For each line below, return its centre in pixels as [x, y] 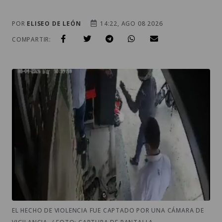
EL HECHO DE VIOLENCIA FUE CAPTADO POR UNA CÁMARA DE [108, 211]
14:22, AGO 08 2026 [131, 23]
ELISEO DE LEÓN [54, 23]
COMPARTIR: [31, 39]
